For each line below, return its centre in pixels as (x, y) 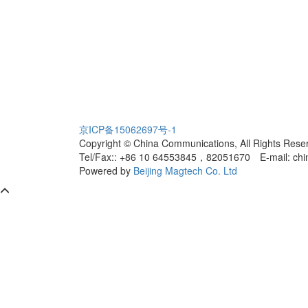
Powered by (106, 170)
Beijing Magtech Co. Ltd (185, 170)
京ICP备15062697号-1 (128, 129)
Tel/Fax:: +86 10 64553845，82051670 (169, 157)
